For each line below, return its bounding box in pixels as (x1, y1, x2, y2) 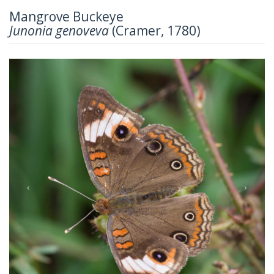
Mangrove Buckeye (9, 7, 124, 25)
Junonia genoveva (9, 21, 109, 39)
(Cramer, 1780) (109, 21, 201, 39)
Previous (28, 57, 78, 75)
